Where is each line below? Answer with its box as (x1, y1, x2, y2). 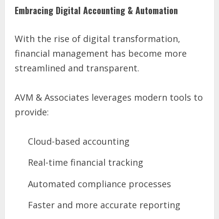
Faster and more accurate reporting (28, 199, 180, 211)
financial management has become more (15, 47, 187, 59)
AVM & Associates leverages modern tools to (15, 91, 203, 103)
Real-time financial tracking (28, 156, 143, 169)
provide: (15, 106, 49, 118)
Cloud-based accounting (28, 135, 130, 147)
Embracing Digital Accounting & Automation (15, 3, 178, 17)
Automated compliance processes (28, 177, 171, 190)
